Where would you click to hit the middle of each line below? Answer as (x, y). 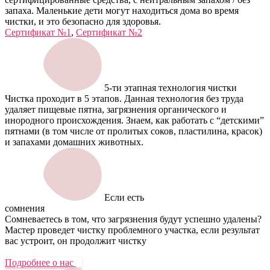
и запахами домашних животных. (74, 142)
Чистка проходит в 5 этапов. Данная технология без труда (124, 98)
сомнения (25, 208)
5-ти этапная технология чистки (171, 87)
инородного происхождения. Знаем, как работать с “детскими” (134, 120)
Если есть (124, 197)
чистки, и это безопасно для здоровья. (83, 21)
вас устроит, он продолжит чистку (76, 240)
